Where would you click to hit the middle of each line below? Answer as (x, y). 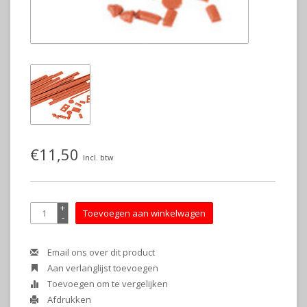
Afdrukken (68, 299)
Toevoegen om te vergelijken (107, 284)
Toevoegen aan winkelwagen (144, 213)
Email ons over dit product (100, 252)
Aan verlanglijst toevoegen (102, 268)
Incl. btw (98, 157)
